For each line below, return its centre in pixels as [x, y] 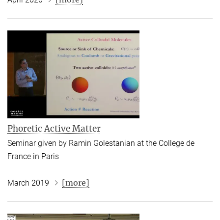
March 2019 [29, 183]
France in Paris [33, 156]
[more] [76, 182]
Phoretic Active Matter [54, 128]
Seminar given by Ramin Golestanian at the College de [101, 143]
